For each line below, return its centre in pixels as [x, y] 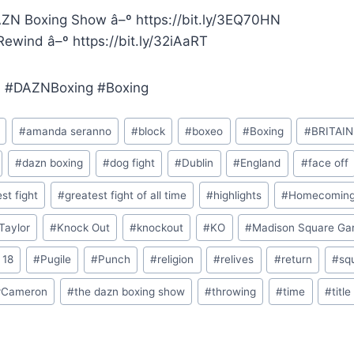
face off [328, 163]
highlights [238, 195]
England [261, 163]
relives [237, 260]
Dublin [198, 163]
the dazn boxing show [130, 291]
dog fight [133, 163]
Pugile [56, 260]
